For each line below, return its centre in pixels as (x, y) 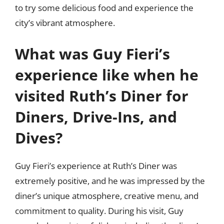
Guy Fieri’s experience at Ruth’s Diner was (96, 165)
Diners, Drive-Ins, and (96, 116)
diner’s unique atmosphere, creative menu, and (107, 195)
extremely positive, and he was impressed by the (110, 180)
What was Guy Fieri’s (92, 53)
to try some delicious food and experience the (104, 8)
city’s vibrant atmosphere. (65, 23)
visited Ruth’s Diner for (102, 95)
